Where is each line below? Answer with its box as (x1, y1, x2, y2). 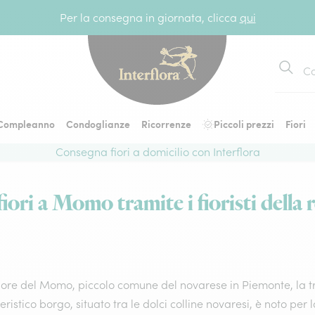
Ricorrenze (141, 117, 191, 131)
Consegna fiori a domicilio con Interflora (55, 145, 260, 159)
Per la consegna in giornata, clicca (59, 11, 240, 25)
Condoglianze (66, 117, 130, 131)
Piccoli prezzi (214, 117, 274, 131)
